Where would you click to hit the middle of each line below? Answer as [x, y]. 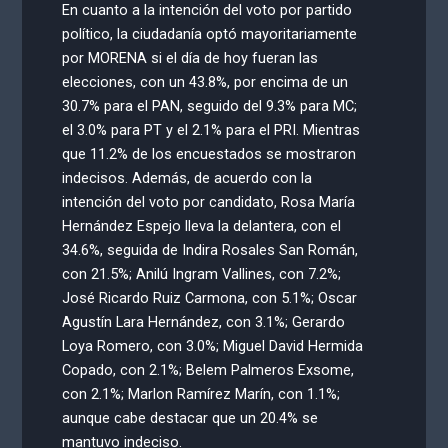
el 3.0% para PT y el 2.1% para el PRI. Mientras [211, 129]
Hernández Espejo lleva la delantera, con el [202, 225]
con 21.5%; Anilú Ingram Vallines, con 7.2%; [202, 273]
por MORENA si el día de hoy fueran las [190, 57]
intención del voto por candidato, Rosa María [209, 201]
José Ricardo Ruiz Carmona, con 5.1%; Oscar [210, 297]
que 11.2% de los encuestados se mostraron [209, 153]
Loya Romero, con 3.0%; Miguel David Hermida [213, 345]
